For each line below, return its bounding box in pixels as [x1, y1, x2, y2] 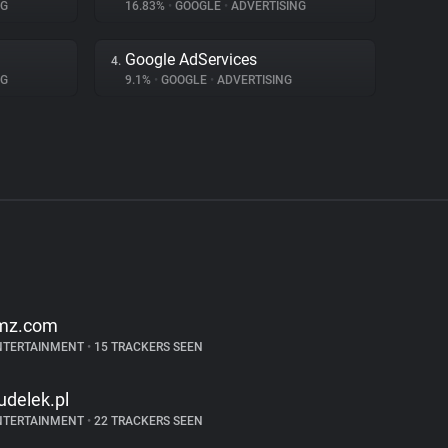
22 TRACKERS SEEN [90, 414, 203, 428]
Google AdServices [125, 50, 257, 69]
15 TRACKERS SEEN [90, 340, 203, 354]
